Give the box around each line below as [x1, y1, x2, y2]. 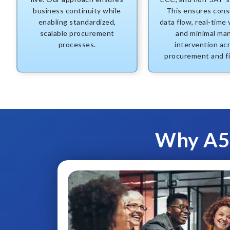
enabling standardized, [38, 17, 116, 27]
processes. [58, 40, 96, 49]
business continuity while [33, 6, 121, 15]
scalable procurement [40, 29, 114, 38]
